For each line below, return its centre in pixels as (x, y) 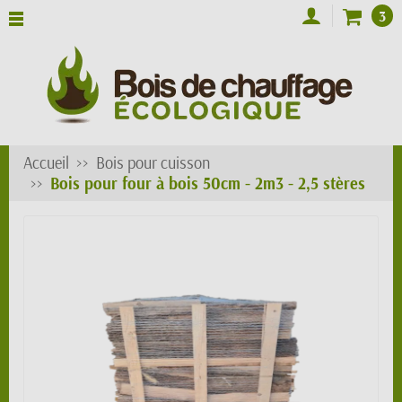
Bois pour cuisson (153, 163)
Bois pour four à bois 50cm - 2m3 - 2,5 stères (208, 184)
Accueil (46, 163)
